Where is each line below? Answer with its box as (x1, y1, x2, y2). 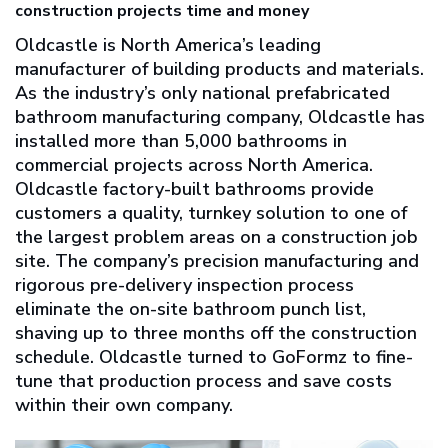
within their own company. (15, 393, 233, 418)
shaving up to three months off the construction (15, 321, 417, 346)
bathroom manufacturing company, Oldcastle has (15, 105, 425, 130)
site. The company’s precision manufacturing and (15, 249, 419, 274)
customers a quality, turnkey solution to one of (15, 201, 407, 226)
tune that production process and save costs (15, 369, 392, 394)
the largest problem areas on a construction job (15, 225, 418, 250)
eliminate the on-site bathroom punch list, (15, 297, 366, 322)
